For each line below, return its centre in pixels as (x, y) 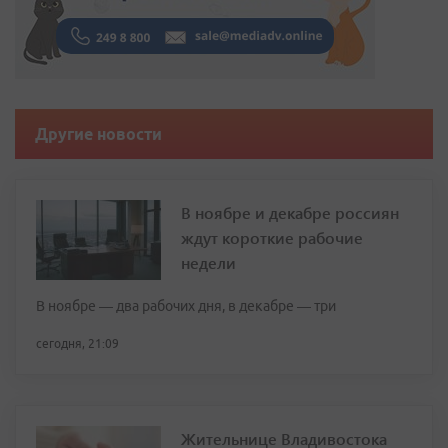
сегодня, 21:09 (77, 344)
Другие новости (98, 134)
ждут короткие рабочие (272, 238)
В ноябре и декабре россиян (290, 213)
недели (208, 263)
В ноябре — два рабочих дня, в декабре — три (186, 306)
